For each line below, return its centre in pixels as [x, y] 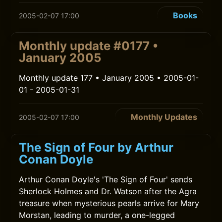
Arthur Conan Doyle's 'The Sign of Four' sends [106, 179]
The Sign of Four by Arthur [96, 147]
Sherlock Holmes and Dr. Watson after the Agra [108, 191]
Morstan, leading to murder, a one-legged [97, 215]
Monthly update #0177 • [89, 46]
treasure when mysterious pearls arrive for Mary [109, 203]
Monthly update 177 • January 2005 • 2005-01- [109, 78]
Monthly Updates [164, 117]
